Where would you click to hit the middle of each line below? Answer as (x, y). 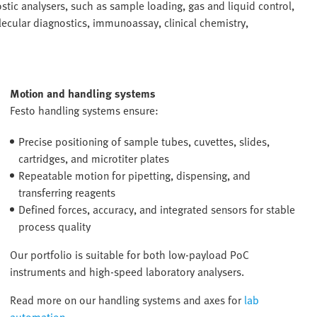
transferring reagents (67, 193)
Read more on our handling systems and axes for (127, 300)
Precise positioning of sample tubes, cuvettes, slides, (144, 142)
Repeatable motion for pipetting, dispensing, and (135, 176)
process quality (55, 227)
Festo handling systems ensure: (85, 111)
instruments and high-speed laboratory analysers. (127, 272)
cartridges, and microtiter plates (94, 159)
